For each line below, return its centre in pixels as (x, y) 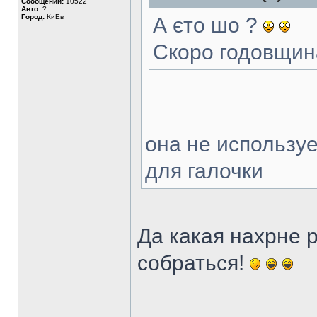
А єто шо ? (208, 25)
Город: (33, 17)
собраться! (194, 263)
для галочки (204, 171)
